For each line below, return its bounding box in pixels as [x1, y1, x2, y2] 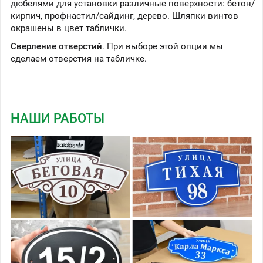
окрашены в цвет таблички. [11, 23, 127, 34]
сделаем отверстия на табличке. [11, 53, 147, 65]
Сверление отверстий [11, 41, 102, 52]
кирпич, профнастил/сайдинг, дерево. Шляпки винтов [11, 11, 238, 22]
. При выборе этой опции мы [102, 41, 223, 52]
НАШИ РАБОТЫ [11, 111, 104, 126]
